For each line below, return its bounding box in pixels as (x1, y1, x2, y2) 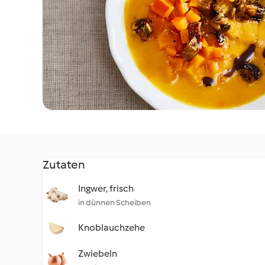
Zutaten (43, 157, 85, 172)
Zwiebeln (78, 248, 117, 259)
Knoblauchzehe (78, 222, 145, 233)
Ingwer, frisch (78, 183, 134, 194)
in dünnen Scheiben (78, 198, 151, 208)
